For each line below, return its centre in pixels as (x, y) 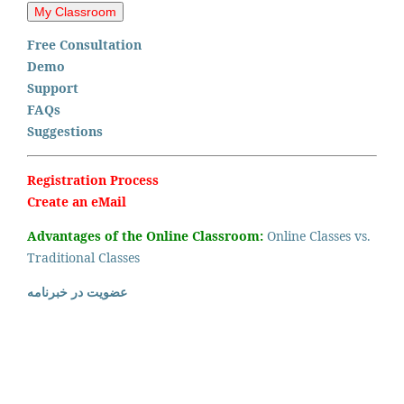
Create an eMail (77, 201)
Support (53, 87)
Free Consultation (84, 44)
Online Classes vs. (319, 235)
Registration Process (93, 179)
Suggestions (65, 131)
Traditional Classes (83, 257)
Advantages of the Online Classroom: (147, 235)
